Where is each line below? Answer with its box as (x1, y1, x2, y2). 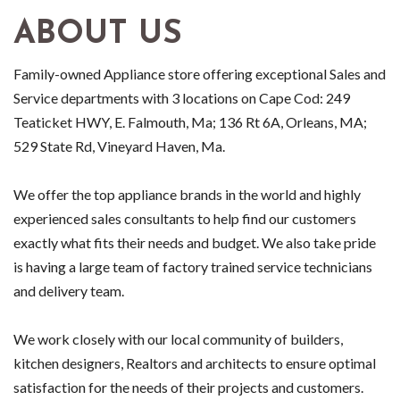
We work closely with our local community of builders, (13, 330, 343, 348)
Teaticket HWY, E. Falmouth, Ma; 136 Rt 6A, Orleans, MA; (13, 113, 367, 131)
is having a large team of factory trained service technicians (13, 258, 372, 276)
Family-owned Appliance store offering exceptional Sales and (13, 65, 386, 83)
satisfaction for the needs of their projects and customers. (13, 379, 363, 396)
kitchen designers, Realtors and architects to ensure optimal (13, 354, 376, 372)
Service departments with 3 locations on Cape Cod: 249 (13, 89, 350, 107)
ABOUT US (13, 19, 182, 52)
